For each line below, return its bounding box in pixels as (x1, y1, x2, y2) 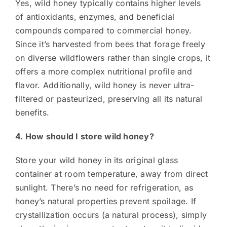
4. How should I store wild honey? (15, 131, 154, 141)
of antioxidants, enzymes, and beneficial (15, 11, 175, 22)
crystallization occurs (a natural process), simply (15, 209, 207, 220)
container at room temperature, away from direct (15, 168, 208, 179)
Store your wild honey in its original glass (15, 155, 178, 165)
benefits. (15, 107, 50, 118)
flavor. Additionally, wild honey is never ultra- (15, 80, 195, 90)
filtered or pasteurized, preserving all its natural (15, 93, 203, 104)
